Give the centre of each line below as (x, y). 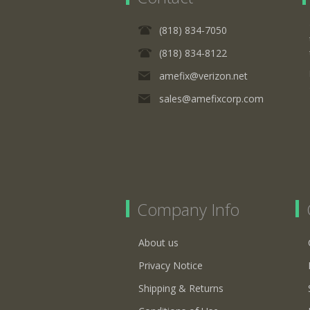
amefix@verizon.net (203, 75)
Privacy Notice (171, 265)
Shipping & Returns (181, 288)
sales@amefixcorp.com (211, 98)
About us (158, 242)
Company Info (188, 209)
